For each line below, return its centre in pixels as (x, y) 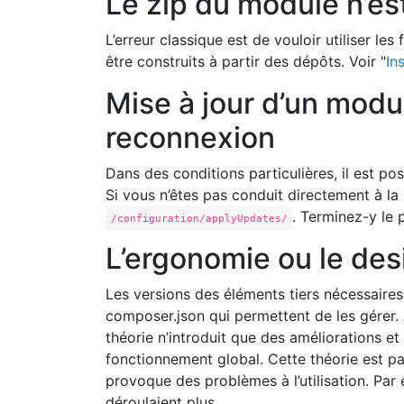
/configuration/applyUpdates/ (199, 218)
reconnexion (190, 138)
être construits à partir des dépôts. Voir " (246, 61)
